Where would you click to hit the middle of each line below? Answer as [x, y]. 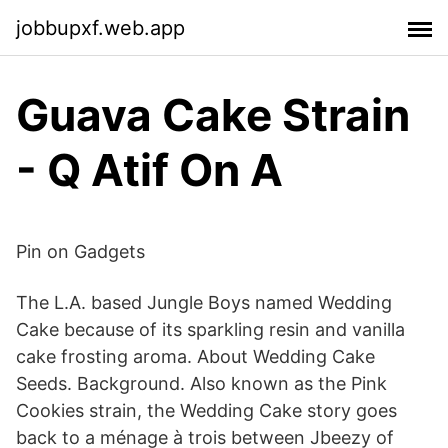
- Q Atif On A [149, 170]
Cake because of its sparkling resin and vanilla [210, 329]
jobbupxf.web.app [100, 27]
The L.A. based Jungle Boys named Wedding [204, 302]
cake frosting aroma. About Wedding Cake [195, 356]
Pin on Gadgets [80, 251]
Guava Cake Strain [213, 115]
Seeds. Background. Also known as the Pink [201, 383]
